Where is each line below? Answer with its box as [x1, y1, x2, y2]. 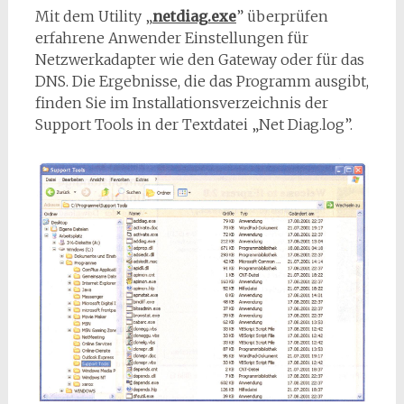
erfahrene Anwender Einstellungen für [34, 29, 308, 47]
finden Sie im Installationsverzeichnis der [34, 94, 328, 112]
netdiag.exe [151, 7, 236, 25]
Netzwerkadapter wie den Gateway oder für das [34, 50, 364, 69]
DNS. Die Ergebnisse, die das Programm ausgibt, [34, 72, 369, 90]
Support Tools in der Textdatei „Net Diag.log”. [34, 115, 353, 133]
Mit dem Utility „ [34, 7, 152, 25]
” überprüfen [235, 7, 328, 25]
